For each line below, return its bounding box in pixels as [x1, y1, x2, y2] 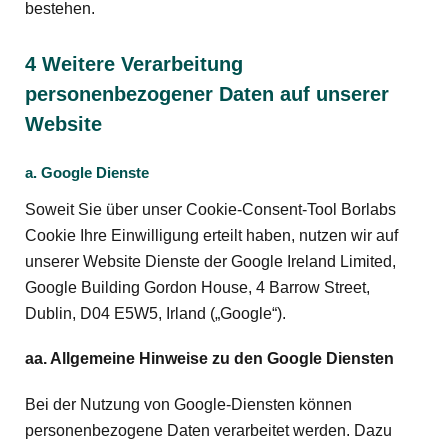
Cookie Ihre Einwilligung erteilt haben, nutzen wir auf [25, 227, 398, 245]
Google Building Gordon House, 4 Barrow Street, [25, 279, 370, 297]
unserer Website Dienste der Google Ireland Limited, [25, 253, 396, 271]
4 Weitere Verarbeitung [25, 53, 243, 76]
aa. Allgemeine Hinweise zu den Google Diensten [25, 350, 394, 368]
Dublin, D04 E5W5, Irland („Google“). [25, 305, 286, 323]
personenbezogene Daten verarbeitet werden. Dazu [25, 421, 392, 439]
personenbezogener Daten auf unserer [25, 83, 389, 106]
